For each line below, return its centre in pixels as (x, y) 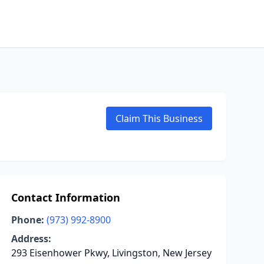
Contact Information (65, 197)
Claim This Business (159, 118)
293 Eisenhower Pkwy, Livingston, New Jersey (111, 253)
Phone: (27, 220)
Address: (31, 239)
